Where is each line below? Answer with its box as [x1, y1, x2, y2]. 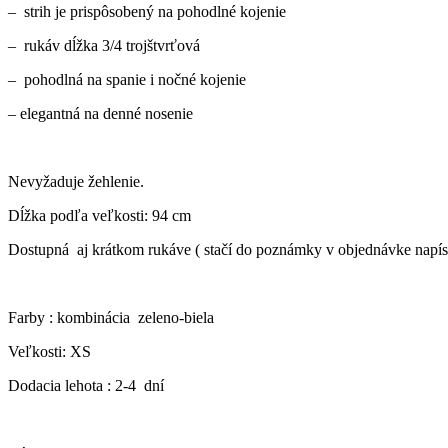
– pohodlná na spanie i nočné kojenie [8, 70, 246, 88]
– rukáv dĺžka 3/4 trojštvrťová [8, 36, 200, 54]
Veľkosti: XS [8, 342, 91, 360]
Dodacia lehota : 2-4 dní [8, 376, 164, 394]
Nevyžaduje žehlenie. [8, 172, 144, 190]
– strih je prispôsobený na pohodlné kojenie [8, 2, 286, 20]
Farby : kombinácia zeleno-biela [8, 308, 214, 326]
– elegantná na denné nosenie [8, 104, 193, 122]
